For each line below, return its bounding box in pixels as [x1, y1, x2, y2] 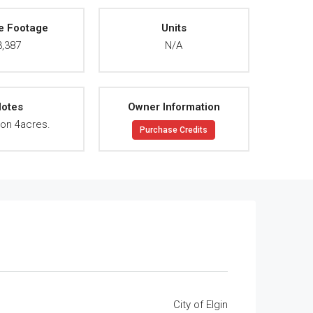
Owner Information [127, 101, 220, 113]
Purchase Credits [140, 125, 208, 135]
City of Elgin [173, 298, 228, 311]
